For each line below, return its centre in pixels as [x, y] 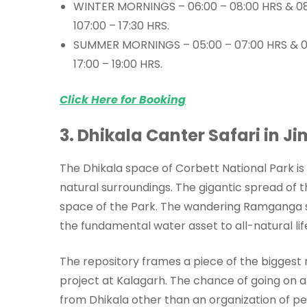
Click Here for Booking [123, 99]
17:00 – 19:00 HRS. [118, 64]
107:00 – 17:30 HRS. [121, 25]
